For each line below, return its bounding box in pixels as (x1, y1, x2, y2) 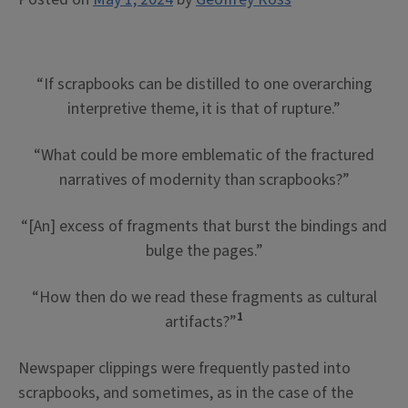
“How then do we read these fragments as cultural (31, 286, 377, 309)
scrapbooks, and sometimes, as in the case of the (18, 382, 353, 404)
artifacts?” (165, 311, 237, 333)
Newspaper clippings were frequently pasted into (18, 357, 351, 380)
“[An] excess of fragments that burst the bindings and (21, 215, 387, 238)
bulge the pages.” (145, 240, 263, 262)
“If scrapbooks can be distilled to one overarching (36, 73, 372, 96)
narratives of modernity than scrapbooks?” (58, 168, 350, 191)
